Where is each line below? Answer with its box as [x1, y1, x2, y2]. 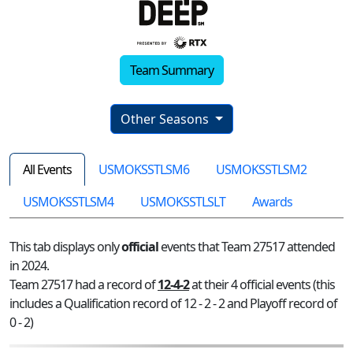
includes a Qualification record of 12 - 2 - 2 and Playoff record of [9, 295, 337, 313]
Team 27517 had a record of [9, 276, 158, 294]
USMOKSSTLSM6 [98, 161, 189, 179]
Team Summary [130, 61, 214, 80]
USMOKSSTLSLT [140, 193, 225, 211]
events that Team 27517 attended [158, 238, 335, 256]
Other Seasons [121, 110, 213, 128]
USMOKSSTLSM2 [216, 161, 307, 179]
